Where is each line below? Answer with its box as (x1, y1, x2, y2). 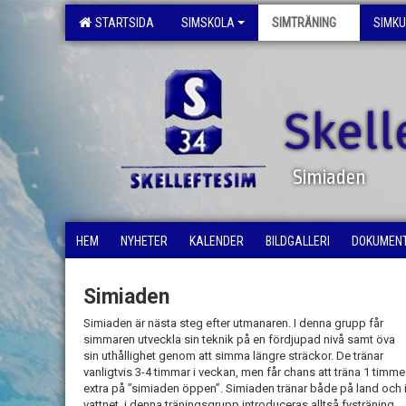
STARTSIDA (90, 15, 154, 30)
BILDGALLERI (266, 234, 330, 248)
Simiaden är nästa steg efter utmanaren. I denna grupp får (83, 316, 383, 330)
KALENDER (189, 234, 244, 248)
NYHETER (121, 234, 168, 248)
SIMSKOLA (181, 15, 235, 30)
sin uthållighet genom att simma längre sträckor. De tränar (83, 349, 383, 362)
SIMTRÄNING (272, 15, 336, 30)
